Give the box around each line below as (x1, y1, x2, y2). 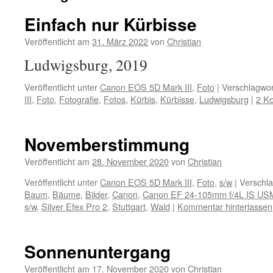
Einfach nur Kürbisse (24, 12, 197, 37)
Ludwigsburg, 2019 (24, 54, 147, 75)
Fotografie (59, 93, 99, 105)
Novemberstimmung (24, 132, 190, 157)
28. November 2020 (92, 155, 169, 168)
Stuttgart (112, 200, 146, 213)
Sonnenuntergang (24, 239, 171, 264)
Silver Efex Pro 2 (41, 200, 107, 213)
